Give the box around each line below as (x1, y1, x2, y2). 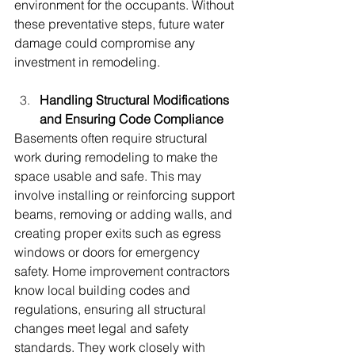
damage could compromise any (14, 35, 198, 52)
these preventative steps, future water (14, 16, 227, 32)
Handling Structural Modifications (40, 92, 232, 109)
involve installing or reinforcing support (14, 187, 238, 204)
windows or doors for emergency (14, 244, 203, 261)
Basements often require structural (14, 130, 211, 147)
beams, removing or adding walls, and (14, 206, 235, 223)
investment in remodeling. (14, 54, 160, 71)
